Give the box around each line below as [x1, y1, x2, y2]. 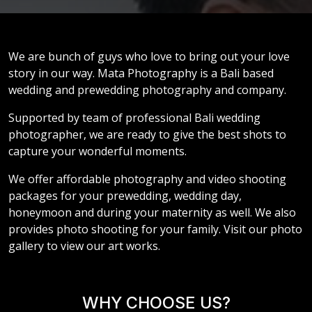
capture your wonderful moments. [8, 143, 187, 159]
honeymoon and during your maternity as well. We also [8, 205, 296, 220]
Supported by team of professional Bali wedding [8, 110, 260, 125]
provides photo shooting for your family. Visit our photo [8, 221, 302, 237]
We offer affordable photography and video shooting [8, 171, 286, 187]
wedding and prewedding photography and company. [8, 82, 286, 97]
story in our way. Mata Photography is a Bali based [8, 65, 274, 81]
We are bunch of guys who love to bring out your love [8, 49, 290, 64]
